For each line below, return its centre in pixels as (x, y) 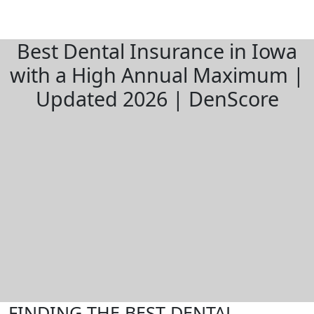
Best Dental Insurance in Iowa (157, 51)
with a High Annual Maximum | (157, 75)
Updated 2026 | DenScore (157, 98)
